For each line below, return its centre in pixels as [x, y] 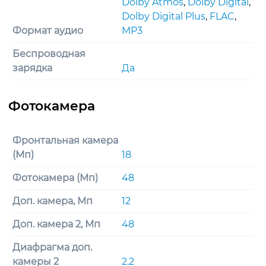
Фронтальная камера [65, 140]
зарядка [32, 68]
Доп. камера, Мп [53, 201]
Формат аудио [48, 30]
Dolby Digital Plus [164, 16]
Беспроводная [49, 53]
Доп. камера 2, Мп [56, 224]
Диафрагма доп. [52, 247]
